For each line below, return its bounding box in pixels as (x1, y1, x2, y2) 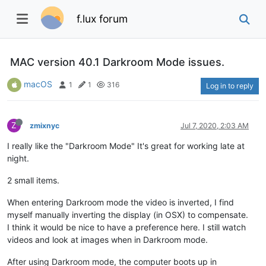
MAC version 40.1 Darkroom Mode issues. (10, 55, 224, 68)
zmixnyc (30, 121, 59, 130)
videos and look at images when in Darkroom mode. (7, 234, 208, 245)
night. (7, 153, 29, 163)
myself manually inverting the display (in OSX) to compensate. (7, 209, 248, 220)
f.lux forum (77, 12, 128, 25)
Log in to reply (206, 81, 254, 90)
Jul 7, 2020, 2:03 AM (180, 121, 249, 130)
